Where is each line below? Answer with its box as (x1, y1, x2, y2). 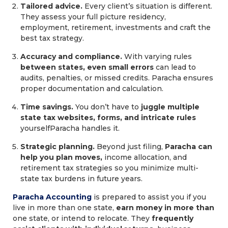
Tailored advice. (20, 2, 82, 11)
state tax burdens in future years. (20, 174, 142, 183)
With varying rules (122, 52, 192, 61)
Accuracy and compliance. (20, 52, 122, 61)
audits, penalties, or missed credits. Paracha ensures (20, 73, 213, 82)
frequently (152, 214, 193, 223)
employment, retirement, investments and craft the (20, 23, 211, 32)
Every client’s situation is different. (82, 2, 212, 11)
